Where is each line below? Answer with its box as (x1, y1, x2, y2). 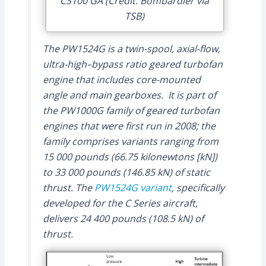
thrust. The (42, 180, 94, 194)
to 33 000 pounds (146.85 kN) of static (42, 165, 210, 179)
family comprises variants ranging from (42, 134, 218, 148)
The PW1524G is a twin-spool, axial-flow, (42, 42, 220, 55)
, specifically (171, 180, 224, 194)
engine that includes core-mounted (42, 72, 201, 86)
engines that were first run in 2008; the (42, 119, 216, 132)
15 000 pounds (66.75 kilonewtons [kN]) (42, 150, 217, 163)
